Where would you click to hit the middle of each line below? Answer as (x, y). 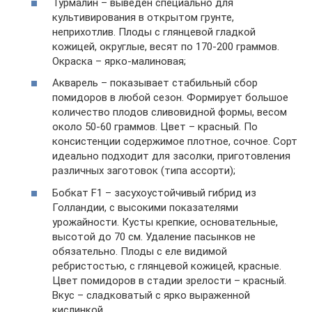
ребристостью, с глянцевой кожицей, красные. (167, 266)
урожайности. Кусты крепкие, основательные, (165, 222)
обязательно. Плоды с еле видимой (140, 251)
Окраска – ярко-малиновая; (119, 61)
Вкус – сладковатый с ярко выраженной (151, 295)
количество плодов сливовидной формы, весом (170, 112)
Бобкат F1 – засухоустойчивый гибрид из (154, 193)
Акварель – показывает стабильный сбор (155, 83)
